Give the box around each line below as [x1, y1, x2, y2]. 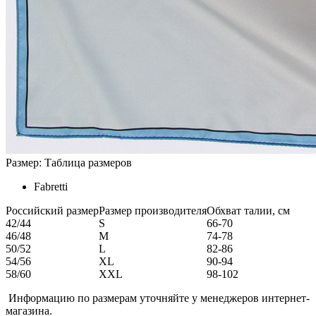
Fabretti [34, 180, 68, 193]
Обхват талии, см [207, 204, 290, 217]
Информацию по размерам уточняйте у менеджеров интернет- [6, 291, 310, 304]
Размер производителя [99, 204, 207, 217]
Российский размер [6, 204, 99, 217]
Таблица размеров [44, 156, 132, 169]
